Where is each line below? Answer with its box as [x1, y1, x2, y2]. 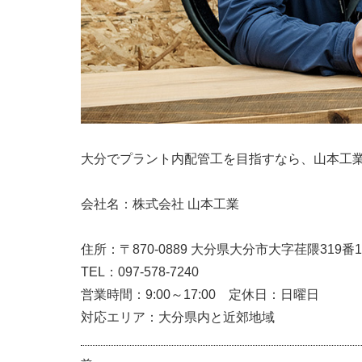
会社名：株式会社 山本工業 [81, 197, 239, 212]
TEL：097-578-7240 [81, 265, 199, 280]
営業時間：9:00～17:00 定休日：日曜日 [81, 288, 319, 302]
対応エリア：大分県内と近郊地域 [81, 310, 275, 325]
